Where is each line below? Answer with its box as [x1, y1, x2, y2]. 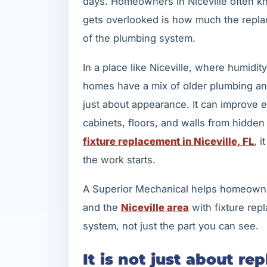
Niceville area [121, 201, 189, 213]
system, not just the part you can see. [83, 219, 259, 232]
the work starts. [83, 153, 156, 166]
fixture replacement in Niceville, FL [83, 135, 254, 147]
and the [83, 201, 121, 213]
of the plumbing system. [83, 32, 195, 45]
